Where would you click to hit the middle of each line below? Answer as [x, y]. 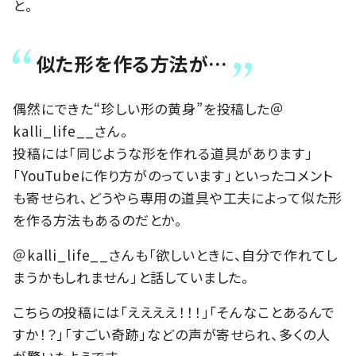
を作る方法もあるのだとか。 [98, 220]
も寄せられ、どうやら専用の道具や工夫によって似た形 [178, 198]
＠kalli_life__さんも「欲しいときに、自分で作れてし [175, 255]
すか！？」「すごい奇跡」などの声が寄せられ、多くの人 [172, 335]
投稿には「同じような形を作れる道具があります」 [163, 153]
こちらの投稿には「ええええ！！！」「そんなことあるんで [174, 312]
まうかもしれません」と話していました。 [132, 277]
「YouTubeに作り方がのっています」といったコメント [173, 176]
